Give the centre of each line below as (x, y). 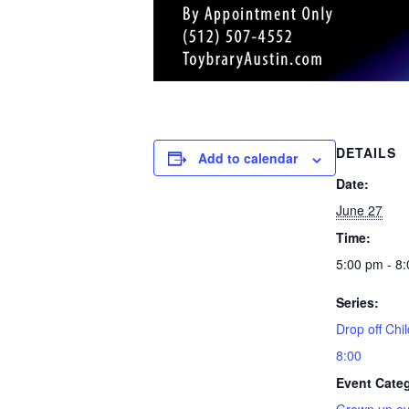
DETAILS (366, 153)
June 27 (359, 210)
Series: (357, 303)
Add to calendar (248, 158)
